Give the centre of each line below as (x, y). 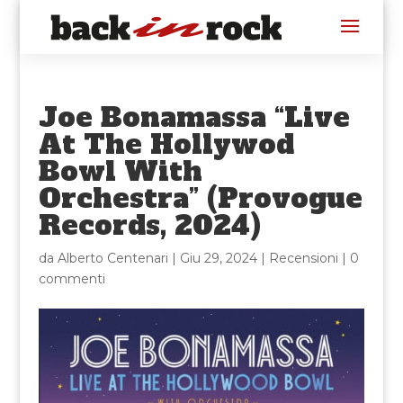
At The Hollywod (166, 144)
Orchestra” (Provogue (200, 198)
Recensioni (303, 258)
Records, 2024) (149, 225)
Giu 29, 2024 (218, 258)
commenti (72, 279)
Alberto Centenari (112, 258)
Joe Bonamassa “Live (194, 117)
